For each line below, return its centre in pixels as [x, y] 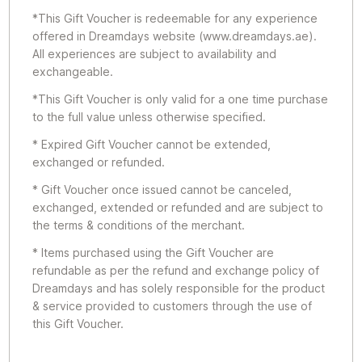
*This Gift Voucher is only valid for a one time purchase [181, 99]
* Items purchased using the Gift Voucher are [154, 253]
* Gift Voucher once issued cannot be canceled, [162, 189]
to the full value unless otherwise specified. [149, 117]
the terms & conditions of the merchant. [139, 225]
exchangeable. [73, 72]
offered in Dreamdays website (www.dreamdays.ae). [175, 36]
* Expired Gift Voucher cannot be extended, [152, 144]
